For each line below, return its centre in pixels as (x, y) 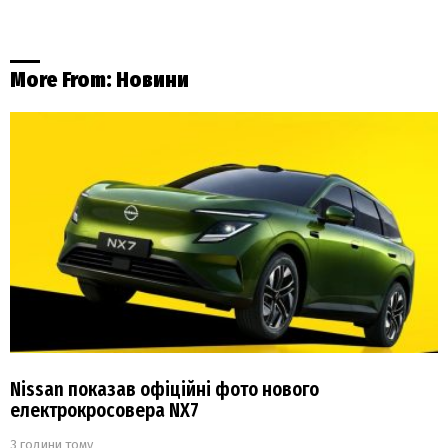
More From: (63, 79)
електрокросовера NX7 (104, 410)
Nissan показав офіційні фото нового (164, 389)
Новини (152, 79)
